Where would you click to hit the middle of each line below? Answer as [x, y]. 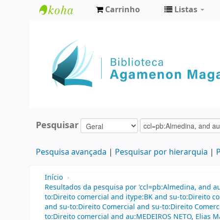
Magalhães [66, 60]
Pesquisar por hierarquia [161, 152]
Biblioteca [64, 28]
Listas [186, 10]
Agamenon [66, 44]
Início [54, 178]
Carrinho [123, 10]
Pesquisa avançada [71, 152]
